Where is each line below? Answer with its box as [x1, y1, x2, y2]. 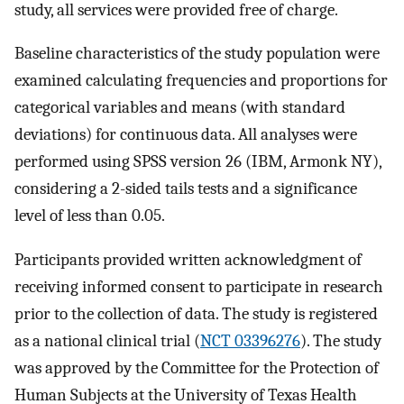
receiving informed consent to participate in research [14, 276, 383, 297]
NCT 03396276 [200, 330, 300, 351]
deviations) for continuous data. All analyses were [14, 124, 357, 145]
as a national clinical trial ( [14, 330, 200, 351]
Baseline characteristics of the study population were [14, 43, 380, 64]
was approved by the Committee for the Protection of [14, 357, 379, 378]
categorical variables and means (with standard [14, 97, 345, 118]
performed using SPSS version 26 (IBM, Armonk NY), [14, 151, 381, 172]
